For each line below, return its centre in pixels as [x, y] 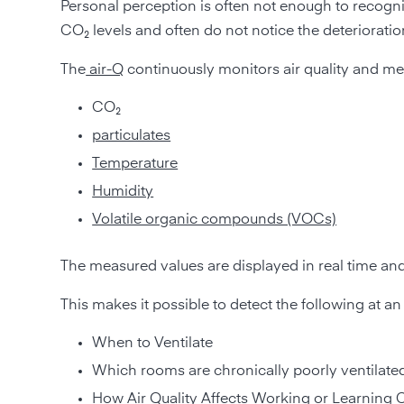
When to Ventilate [153, 343]
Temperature [135, 164]
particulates [132, 136]
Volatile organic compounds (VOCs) [215, 220]
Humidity [123, 192]
